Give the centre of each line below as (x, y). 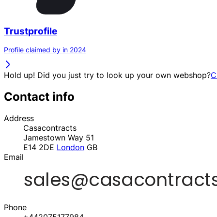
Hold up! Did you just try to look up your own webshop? (107, 75)
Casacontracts (50, 128)
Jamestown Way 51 (59, 138)
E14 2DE (40, 147)
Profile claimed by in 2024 (45, 50)
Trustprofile (31, 31)
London (70, 147)
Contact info (39, 97)
